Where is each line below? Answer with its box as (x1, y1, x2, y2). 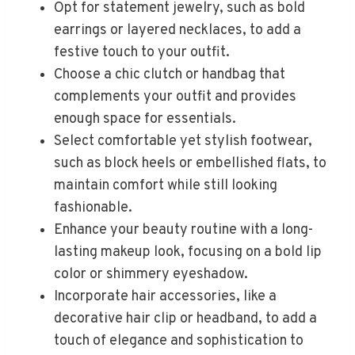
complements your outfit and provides (54, 87, 296, 106)
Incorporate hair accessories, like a (54, 287, 277, 306)
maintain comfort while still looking (54, 176, 277, 195)
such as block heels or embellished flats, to (54, 154, 326, 173)
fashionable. (54, 198, 132, 217)
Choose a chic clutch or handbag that (54, 65, 285, 84)
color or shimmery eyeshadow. (54, 265, 248, 284)
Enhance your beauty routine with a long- (54, 220, 313, 239)
